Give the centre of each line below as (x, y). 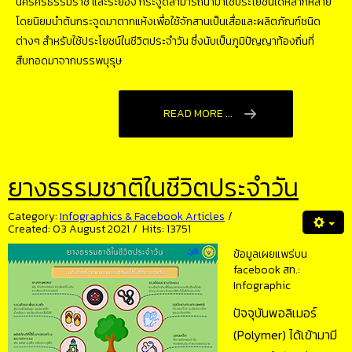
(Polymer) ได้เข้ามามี (285, 335)
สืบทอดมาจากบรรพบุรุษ (69, 61)
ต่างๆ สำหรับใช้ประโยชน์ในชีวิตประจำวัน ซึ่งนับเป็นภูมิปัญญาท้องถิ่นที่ (165, 42)
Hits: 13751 (167, 229)
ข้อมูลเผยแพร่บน (270, 255)
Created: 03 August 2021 (69, 229)
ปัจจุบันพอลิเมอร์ (275, 313)
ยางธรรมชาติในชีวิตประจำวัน (153, 188)
